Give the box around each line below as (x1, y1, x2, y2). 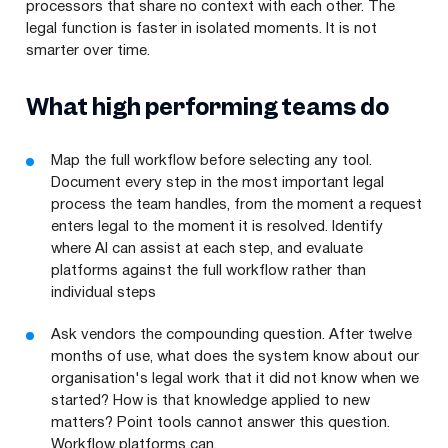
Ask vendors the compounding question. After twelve (51, 327, 412, 342)
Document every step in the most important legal (51, 175, 384, 190)
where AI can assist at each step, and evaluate (51, 241, 363, 256)
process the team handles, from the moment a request (51, 197, 422, 212)
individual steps (51, 285, 156, 300)
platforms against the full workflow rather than (51, 263, 366, 278)
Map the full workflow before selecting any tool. (51, 153, 372, 168)
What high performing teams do (26, 90, 389, 122)
